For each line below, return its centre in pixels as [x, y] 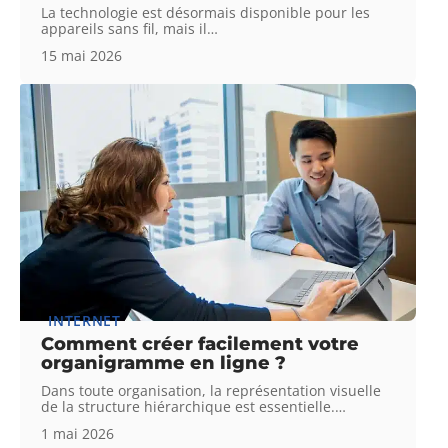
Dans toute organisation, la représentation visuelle [211, 391]
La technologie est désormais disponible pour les [206, 12]
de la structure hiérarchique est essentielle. [188, 407]
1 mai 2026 [78, 434]
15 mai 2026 [82, 55]
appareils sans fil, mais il [124, 28]
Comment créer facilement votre [200, 344]
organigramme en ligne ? [164, 363]
